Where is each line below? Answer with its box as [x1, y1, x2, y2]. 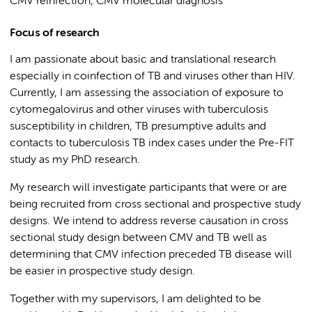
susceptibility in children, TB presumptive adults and [10, 121, 266, 132]
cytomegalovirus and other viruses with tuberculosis [10, 104, 268, 116]
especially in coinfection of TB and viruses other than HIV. [10, 71, 295, 82]
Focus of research [10, 28, 100, 39]
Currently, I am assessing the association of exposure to [10, 88, 283, 99]
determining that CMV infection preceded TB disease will [10, 249, 292, 260]
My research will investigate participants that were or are [10, 182, 287, 194]
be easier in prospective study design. [10, 266, 195, 277]
